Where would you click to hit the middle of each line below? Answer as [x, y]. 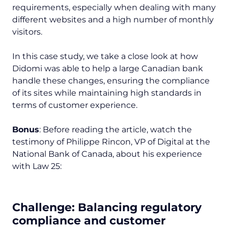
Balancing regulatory [140, 208]
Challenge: [45, 208]
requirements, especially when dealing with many [114, 8]
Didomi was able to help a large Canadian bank [108, 69]
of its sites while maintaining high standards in [107, 93]
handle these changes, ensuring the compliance [111, 81]
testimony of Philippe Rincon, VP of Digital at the [111, 142]
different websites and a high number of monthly [113, 20]
